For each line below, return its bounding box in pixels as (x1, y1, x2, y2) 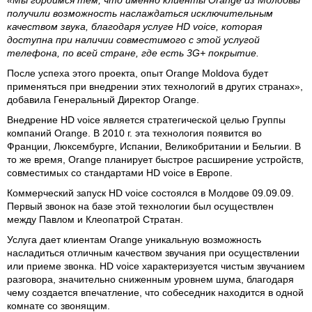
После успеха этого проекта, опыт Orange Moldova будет (7, 68, 268, 79)
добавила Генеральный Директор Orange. (7, 94, 199, 105)
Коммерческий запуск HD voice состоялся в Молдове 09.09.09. (7, 187, 294, 198)
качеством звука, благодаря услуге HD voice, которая (7, 21, 262, 32)
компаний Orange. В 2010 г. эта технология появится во (7, 127, 262, 139)
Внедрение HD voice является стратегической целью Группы (7, 114, 286, 125)
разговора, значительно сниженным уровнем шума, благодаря (7, 274, 294, 285)
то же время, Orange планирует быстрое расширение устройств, (7, 154, 304, 165)
